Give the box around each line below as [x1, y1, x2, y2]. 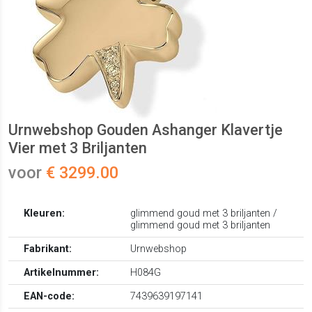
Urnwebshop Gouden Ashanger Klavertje [8, 121, 283, 139]
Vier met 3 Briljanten [8, 139, 147, 157]
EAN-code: [24, 290, 75, 303]
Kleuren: [24, 208, 65, 220]
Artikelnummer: [24, 267, 100, 279]
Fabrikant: [24, 243, 72, 256]
